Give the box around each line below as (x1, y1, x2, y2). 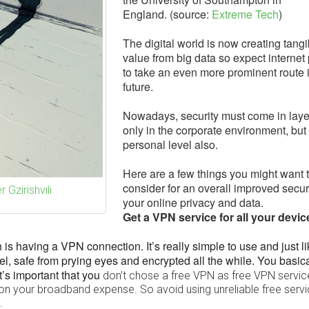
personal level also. (123, 136, 218, 152)
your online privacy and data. (123, 194, 266, 210)
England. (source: (123, 6, 212, 22)
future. (123, 78, 156, 94)
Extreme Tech (212, 6, 279, 22)
